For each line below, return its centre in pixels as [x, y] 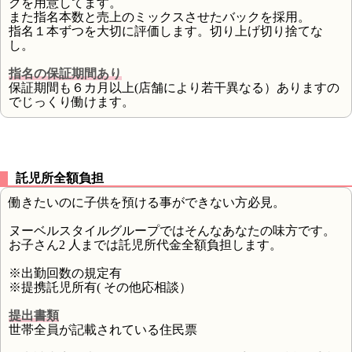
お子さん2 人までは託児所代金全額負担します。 [145, 244]
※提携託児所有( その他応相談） [100, 287]
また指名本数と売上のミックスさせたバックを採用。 [159, 16]
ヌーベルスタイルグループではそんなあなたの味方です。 [172, 230]
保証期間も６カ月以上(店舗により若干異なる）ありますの [174, 87]
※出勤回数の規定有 [65, 273]
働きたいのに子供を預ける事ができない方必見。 [147, 202]
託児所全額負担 [60, 178]
